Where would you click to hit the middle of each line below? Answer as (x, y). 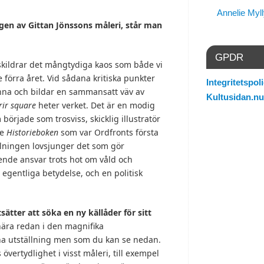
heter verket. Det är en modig (97, 105)
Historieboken (32, 133)
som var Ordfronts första (108, 133)
